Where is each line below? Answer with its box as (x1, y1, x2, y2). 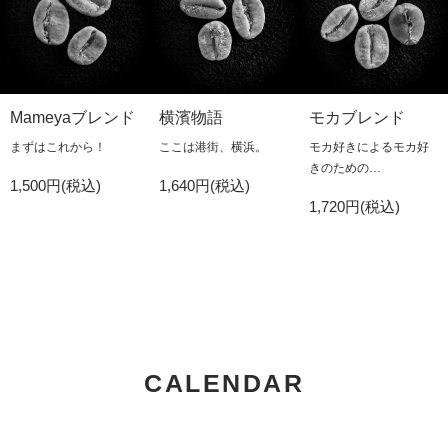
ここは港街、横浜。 (159, 140, 268, 155)
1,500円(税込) (10, 177, 101, 195)
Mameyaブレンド (10, 109, 135, 127)
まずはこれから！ (10, 140, 106, 155)
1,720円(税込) (308, 198, 400, 216)
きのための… (308, 161, 381, 176)
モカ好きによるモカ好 (308, 140, 429, 155)
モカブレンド (308, 109, 405, 127)
